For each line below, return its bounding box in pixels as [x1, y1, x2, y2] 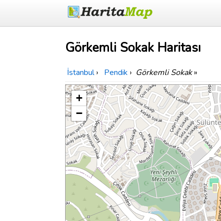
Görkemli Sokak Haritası [65, 39, 201, 57]
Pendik [104, 67, 128, 78]
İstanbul [67, 67, 94, 78]
